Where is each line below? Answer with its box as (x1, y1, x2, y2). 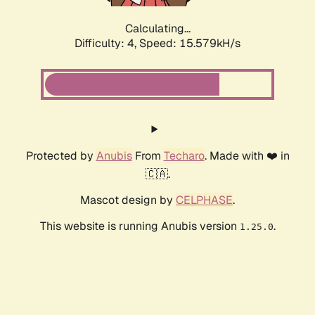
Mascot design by (80, 193, 176, 208)
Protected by (25, 148, 96, 164)
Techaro (163, 148, 205, 164)
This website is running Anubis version (39, 219, 240, 234)
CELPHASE (176, 193, 233, 208)
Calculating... (124, 21, 191, 37)
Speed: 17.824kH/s (139, 36, 240, 51)
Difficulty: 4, (75, 36, 139, 51)
